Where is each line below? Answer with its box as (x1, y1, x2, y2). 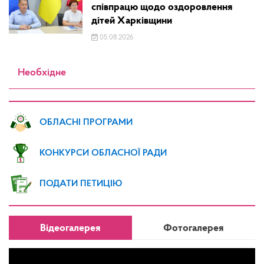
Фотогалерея (163, 223, 224, 235)
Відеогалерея (40, 223, 101, 235)
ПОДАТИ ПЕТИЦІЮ (39, 179, 122, 189)
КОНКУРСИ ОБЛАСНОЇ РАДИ (39, 148, 167, 158)
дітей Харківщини (91, 15, 173, 27)
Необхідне (18, 67, 66, 79)
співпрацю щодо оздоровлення (91, 2, 233, 14)
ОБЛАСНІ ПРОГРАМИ (39, 117, 133, 127)
